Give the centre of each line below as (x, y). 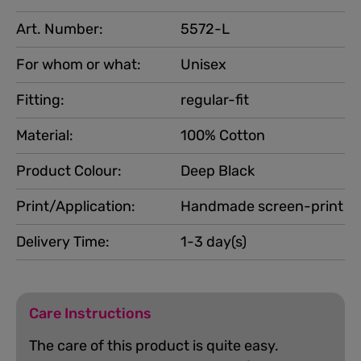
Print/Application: (76, 206)
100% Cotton (223, 135)
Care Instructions (90, 313)
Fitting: (40, 100)
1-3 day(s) (214, 242)
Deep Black (218, 171)
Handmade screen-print (262, 206)
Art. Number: (60, 29)
